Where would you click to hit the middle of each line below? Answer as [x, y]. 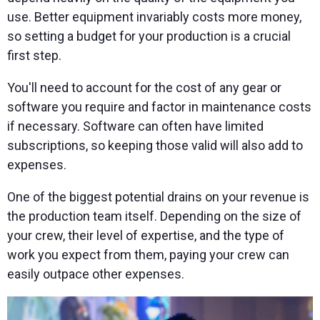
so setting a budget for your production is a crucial [149, 36]
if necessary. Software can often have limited [135, 126]
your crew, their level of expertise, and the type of [146, 236]
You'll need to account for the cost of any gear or [144, 88]
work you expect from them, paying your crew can [148, 255]
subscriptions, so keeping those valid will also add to [155, 146]
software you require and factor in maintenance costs [159, 107]
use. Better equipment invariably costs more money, [154, 17]
